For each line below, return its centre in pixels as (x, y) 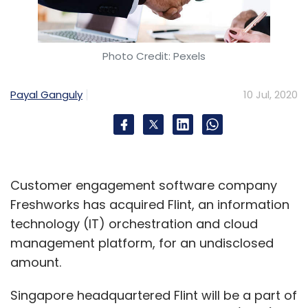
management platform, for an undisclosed (142, 243)
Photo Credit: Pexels (154, 56)
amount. (37, 262)
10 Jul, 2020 (271, 94)
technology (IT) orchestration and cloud (134, 223)
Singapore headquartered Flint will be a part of (154, 295)
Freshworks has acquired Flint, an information (150, 204)
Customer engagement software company (144, 185)
